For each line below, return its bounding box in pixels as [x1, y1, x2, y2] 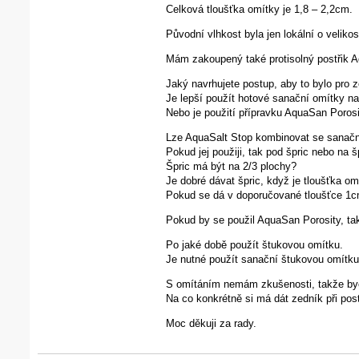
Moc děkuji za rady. [165, 317, 256, 329]
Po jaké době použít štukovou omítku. [165, 238, 343, 251]
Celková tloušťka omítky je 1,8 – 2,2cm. [165, 2, 353, 15]
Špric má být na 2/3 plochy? [165, 159, 296, 172]
